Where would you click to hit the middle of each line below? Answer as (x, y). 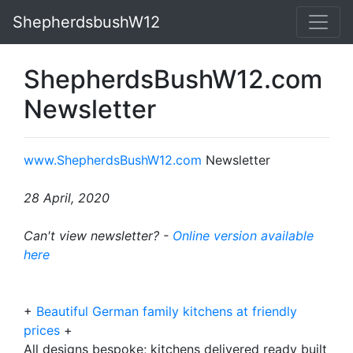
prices (44, 330)
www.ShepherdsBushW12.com (113, 160)
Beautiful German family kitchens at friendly (167, 311)
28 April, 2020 (67, 198)
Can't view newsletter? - (98, 236)
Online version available (243, 236)
